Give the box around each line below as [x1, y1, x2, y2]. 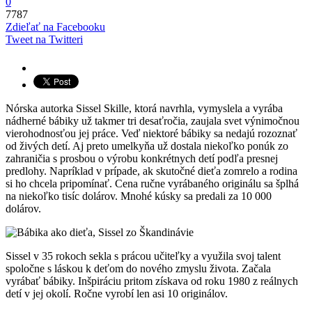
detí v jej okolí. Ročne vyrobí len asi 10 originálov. [6, 287, 228, 299]
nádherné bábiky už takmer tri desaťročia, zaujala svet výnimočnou [6, 114, 299, 127]
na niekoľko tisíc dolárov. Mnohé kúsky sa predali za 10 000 [6, 189, 272, 202]
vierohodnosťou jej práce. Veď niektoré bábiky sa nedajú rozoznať [6, 127, 297, 139]
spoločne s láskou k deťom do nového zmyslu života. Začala [6, 262, 271, 274]
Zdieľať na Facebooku [6, 20, 105, 33]
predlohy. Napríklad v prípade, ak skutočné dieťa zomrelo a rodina [6, 164, 297, 177]
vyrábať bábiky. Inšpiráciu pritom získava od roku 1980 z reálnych [6, 274, 298, 287]
